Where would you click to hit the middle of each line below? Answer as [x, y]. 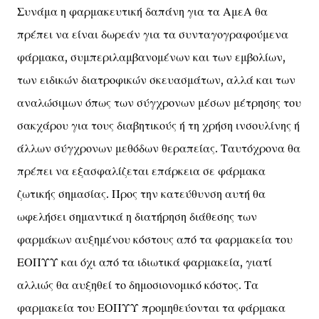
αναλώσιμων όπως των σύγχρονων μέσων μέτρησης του [159, 103]
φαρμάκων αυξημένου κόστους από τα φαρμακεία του [155, 239]
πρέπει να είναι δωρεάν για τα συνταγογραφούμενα [153, 34]
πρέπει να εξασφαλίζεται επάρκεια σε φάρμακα [141, 171]
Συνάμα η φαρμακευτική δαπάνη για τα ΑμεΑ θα [142, 11]
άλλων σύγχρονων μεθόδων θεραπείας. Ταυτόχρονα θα [159, 148]
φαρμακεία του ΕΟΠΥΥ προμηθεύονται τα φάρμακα [151, 308]
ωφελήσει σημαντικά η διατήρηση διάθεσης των [137, 216]
